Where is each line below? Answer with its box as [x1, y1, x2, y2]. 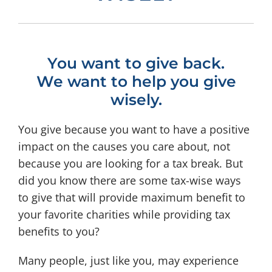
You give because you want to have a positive [18, 122, 250, 137]
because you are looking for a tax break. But [18, 156, 243, 171]
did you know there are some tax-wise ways [18, 173, 241, 188]
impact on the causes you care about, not [18, 139, 230, 154]
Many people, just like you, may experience [18, 253, 239, 268]
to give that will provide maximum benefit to [18, 190, 245, 205]
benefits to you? [18, 224, 100, 239]
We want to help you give [36, 72, 236, 90]
